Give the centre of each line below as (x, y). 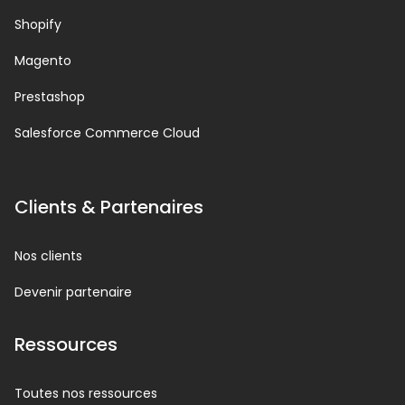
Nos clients (48, 256)
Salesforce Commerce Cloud (107, 133)
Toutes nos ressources (86, 394)
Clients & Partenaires (109, 207)
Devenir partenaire (73, 292)
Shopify (38, 25)
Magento (43, 61)
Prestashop (50, 97)
